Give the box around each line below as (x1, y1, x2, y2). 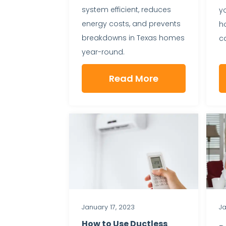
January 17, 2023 (82, 202, 135, 212)
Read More (108, 72, 158, 85)
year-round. (82, 46, 125, 57)
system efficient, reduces (82, 4, 171, 15)
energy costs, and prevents (82, 18, 181, 29)
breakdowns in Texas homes (82, 32, 185, 43)
